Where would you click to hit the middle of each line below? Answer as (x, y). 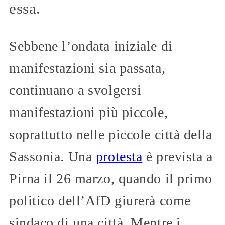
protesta (119, 157)
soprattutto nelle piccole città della (111, 135)
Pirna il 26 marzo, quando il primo (111, 179)
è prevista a (178, 157)
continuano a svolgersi (75, 90)
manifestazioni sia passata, (87, 68)
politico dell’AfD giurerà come (100, 201)
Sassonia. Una (52, 157)
